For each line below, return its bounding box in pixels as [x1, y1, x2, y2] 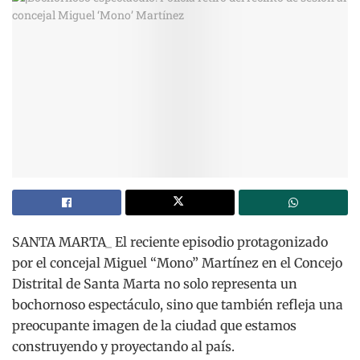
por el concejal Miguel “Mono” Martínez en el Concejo [12, 254, 342, 271]
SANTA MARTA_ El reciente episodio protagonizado [12, 233, 328, 250]
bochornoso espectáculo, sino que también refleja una [12, 296, 343, 313]
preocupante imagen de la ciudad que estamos [12, 317, 297, 333]
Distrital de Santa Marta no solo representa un [12, 275, 297, 292]
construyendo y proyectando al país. [12, 337, 235, 354]
